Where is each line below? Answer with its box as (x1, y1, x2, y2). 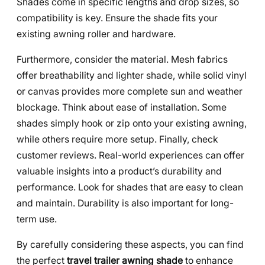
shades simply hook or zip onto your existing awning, (17, 117, 247, 129)
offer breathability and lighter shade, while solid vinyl (17, 69, 247, 81)
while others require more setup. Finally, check (17, 133, 218, 145)
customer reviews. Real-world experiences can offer (17, 149, 244, 161)
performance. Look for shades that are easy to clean (17, 181, 243, 193)
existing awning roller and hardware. (17, 28, 176, 40)
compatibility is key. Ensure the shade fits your (17, 12, 218, 24)
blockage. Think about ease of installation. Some (17, 101, 227, 113)
